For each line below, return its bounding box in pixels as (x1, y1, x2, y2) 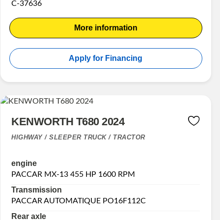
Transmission (11, 186, 62, 194)
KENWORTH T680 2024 (11, 115, 125, 128)
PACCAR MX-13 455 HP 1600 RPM (11, 170, 136, 179)
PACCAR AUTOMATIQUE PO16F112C (11, 197, 146, 205)
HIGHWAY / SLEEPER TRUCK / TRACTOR (11, 134, 145, 141)
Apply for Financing (69, 54, 143, 63)
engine (11, 159, 37, 168)
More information (74, 24, 137, 32)
